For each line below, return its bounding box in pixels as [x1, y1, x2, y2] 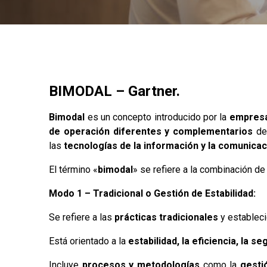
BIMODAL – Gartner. [49, 82, 181, 100]
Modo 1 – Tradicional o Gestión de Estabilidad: [49, 187, 256, 199]
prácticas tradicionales [114, 211, 219, 223]
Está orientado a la [49, 235, 129, 247]
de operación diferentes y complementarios [49, 125, 253, 137]
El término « [49, 163, 98, 175]
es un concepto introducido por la [85, 111, 227, 123]
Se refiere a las [49, 211, 115, 223]
